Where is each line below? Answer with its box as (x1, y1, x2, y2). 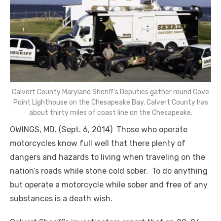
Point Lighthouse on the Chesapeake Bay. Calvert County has (13, 98, 208, 107)
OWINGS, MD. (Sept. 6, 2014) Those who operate (10, 125, 187, 135)
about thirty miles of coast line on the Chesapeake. (29, 109, 192, 117)
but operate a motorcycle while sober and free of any (10, 180, 208, 190)
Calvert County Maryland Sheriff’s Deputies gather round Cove (12, 88, 209, 97)
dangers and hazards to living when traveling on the (10, 152, 205, 162)
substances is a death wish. (10, 194, 112, 204)
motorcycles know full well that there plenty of (10, 139, 185, 148)
